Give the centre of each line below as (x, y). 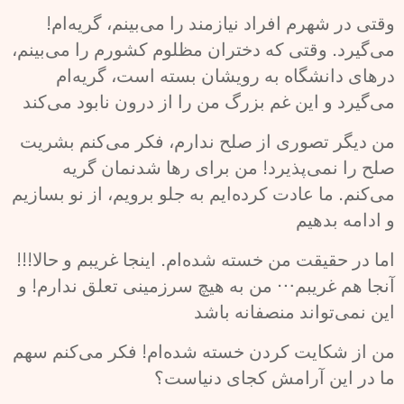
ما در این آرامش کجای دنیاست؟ (275, 378)
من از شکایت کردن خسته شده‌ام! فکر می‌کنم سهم (204, 352)
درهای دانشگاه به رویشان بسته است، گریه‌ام (225, 76)
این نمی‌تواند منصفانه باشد (294, 312)
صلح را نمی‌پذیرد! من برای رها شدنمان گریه (229, 168)
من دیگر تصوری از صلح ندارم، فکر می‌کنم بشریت (207, 142)
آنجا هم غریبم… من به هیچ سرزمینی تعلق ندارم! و (207, 286)
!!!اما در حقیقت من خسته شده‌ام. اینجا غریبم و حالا (24, 260)
